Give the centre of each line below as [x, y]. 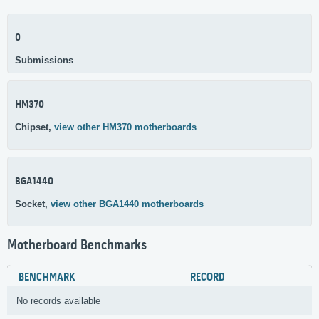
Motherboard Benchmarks [77, 245]
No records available [58, 301]
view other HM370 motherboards [125, 127]
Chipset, [35, 127]
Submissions [44, 60]
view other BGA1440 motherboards [127, 204]
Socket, [33, 204]
